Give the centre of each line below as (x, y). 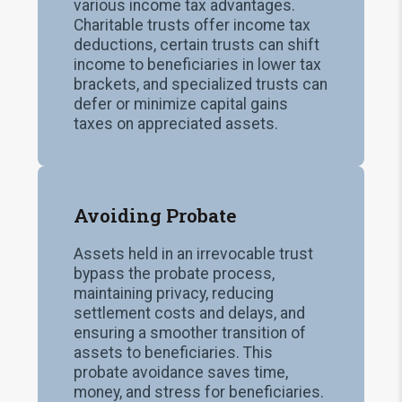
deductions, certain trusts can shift (197, 45)
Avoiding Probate (156, 215)
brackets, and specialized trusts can (201, 84)
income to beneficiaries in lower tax (198, 65)
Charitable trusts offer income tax (192, 25)
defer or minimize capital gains (181, 104)
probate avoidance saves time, (181, 372)
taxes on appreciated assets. (176, 124)
